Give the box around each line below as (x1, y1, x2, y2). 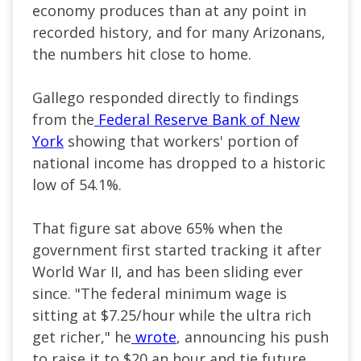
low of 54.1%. (32, 175, 122, 195)
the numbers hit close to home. (32, 44, 251, 64)
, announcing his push (176, 327, 329, 347)
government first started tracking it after (32, 240, 322, 260)
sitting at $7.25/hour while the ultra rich (32, 305, 311, 326)
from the (32, 110, 94, 130)
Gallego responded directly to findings (32, 88, 299, 108)
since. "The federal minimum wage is (32, 284, 287, 304)
